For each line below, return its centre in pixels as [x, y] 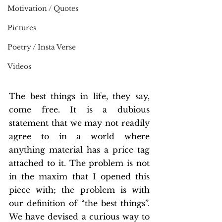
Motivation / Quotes [43, 8]
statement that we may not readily [79, 123]
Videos [19, 66]
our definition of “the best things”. [79, 203]
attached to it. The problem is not [79, 163]
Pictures [22, 28]
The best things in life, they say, [79, 96]
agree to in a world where [79, 137]
